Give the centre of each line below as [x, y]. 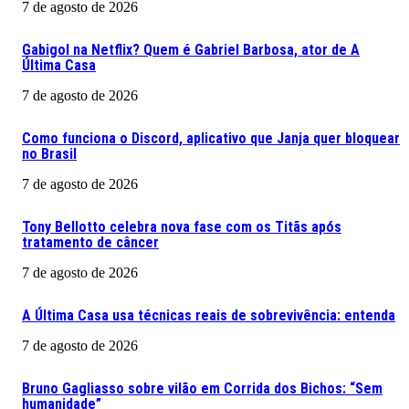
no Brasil [49, 153]
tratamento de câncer [90, 242]
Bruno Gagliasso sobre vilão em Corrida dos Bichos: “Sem [202, 388]
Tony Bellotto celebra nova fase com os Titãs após [182, 226]
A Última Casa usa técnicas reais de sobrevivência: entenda [209, 315]
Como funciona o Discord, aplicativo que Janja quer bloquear [211, 138]
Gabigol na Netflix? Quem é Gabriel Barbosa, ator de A [191, 49]
